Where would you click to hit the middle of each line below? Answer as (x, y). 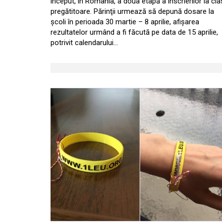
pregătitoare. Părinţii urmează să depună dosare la (132, 11)
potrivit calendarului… (84, 43)
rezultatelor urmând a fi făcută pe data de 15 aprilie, (134, 32)
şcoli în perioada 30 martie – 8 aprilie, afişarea (125, 22)
